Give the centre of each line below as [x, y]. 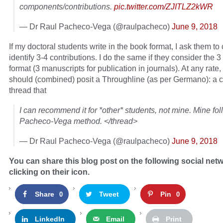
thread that [28, 90]
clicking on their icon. [49, 172]
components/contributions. [67, 7]
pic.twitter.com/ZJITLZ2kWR [164, 7]
